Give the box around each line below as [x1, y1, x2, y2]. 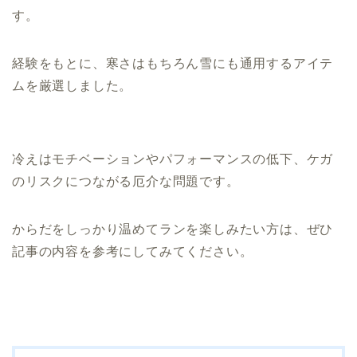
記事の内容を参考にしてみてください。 [12, 245, 253, 259]
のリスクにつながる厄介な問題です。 [12, 175, 240, 189]
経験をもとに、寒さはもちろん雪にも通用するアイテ [12, 57, 334, 71]
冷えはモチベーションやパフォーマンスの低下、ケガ [12, 152, 334, 167]
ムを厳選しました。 [12, 79, 133, 93]
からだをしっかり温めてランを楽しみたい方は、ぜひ [12, 222, 334, 237]
